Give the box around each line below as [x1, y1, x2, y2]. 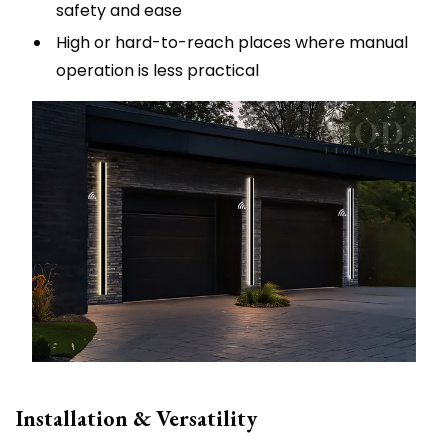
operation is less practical [56, 58, 259, 82]
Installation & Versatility [16, 404, 257, 434]
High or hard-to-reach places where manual [56, 30, 408, 54]
